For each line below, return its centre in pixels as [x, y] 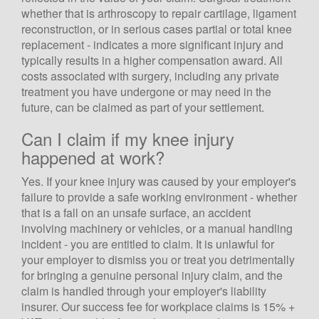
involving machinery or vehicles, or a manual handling [157, 228]
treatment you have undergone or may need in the [146, 91]
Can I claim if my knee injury [128, 138]
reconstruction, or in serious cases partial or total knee [157, 28]
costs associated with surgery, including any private [150, 75]
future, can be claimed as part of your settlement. [143, 107]
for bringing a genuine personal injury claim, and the [152, 275]
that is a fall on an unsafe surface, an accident [136, 212]
